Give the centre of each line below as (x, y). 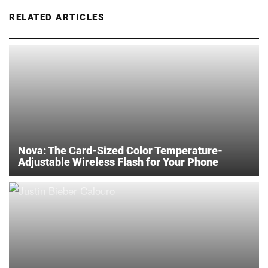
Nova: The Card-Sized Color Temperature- (120, 150)
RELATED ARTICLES (57, 17)
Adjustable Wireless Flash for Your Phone (118, 162)
